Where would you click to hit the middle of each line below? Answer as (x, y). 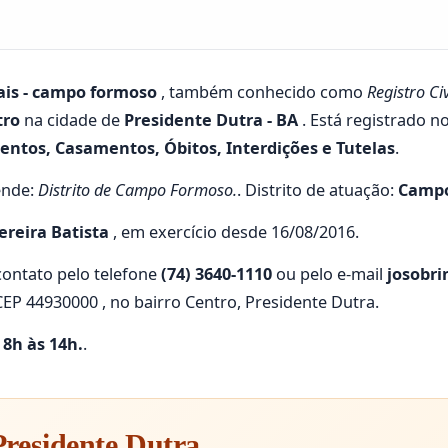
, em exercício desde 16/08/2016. (234, 232)
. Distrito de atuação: (317, 190)
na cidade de (72, 120)
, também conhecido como (262, 92)
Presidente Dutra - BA (211, 120)
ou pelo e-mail (329, 274)
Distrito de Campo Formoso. (137, 190)
